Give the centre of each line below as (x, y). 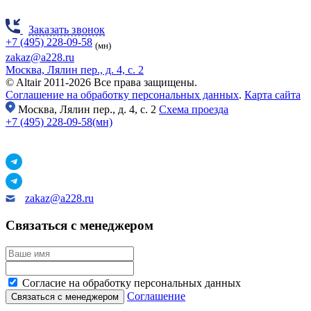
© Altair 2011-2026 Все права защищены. (101, 83)
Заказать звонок (67, 30)
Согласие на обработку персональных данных (132, 283)
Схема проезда (194, 110)
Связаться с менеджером (79, 226)
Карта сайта (272, 95)
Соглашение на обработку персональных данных (122, 95)
